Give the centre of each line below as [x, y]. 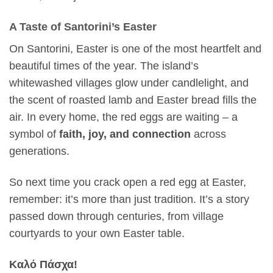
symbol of [34, 134]
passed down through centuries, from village [116, 217]
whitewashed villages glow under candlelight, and [129, 83]
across [208, 134]
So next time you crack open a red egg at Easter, [128, 183]
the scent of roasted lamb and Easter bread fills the [133, 100]
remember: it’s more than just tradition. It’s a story [129, 200]
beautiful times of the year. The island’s [104, 66]
